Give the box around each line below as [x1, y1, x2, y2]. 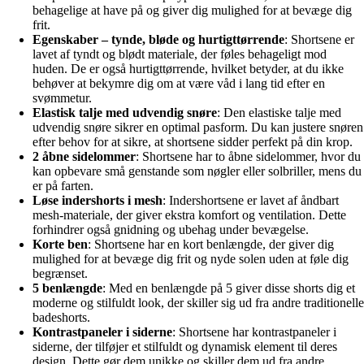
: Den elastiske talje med [217, 105, 341, 119]
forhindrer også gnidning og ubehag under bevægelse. [32, 222, 309, 236]
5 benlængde [32, 280, 102, 295]
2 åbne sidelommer [32, 149, 136, 163]
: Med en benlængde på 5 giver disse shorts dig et [102, 280, 355, 295]
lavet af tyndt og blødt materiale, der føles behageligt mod [32, 46, 327, 61]
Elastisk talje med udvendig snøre [32, 105, 217, 119]
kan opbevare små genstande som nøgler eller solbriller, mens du [32, 163, 362, 178]
